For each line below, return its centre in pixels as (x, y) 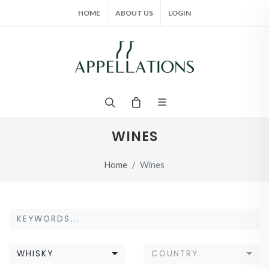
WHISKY (35, 254)
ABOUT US (134, 13)
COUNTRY (175, 254)
